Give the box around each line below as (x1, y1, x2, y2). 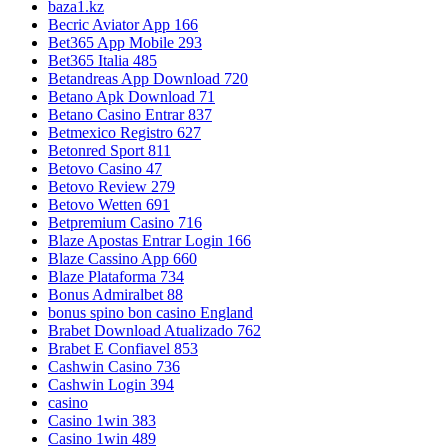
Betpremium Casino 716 (48, 214, 202, 232)
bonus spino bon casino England (48, 304, 253, 322)
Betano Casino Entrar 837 (48, 106, 212, 124)
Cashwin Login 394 (48, 376, 174, 394)
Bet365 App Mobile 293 (48, 34, 202, 52)
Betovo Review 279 (48, 178, 175, 196)
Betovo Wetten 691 (48, 196, 170, 214)
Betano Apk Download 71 (48, 88, 215, 106)
